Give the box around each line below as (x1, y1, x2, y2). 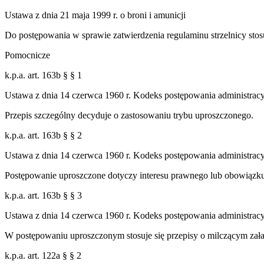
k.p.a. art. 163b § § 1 (5, 70, 82, 80)
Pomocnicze (5, 49, 50, 60)
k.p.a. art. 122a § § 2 (5, 250, 81, 260)
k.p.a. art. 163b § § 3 (5, 190, 82, 200)
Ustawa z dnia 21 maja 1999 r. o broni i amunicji (5, 9, 186, 20)
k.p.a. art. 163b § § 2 (5, 130, 82, 140)
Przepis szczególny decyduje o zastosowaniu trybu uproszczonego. (5, 110, 253, 120)
